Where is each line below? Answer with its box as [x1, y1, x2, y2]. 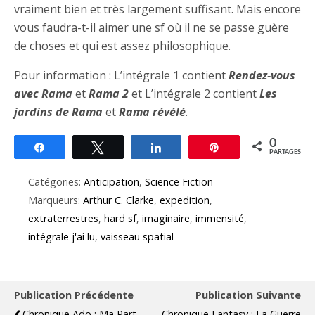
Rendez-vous [226, 67, 295, 84]
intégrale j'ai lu [28, 230, 95, 244]
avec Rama [14, 86, 72, 102]
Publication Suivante [195, 288, 301, 302]
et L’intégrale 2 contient [129, 86, 259, 102]
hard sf [104, 212, 136, 226]
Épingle [229, 142, 260, 153]
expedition [160, 193, 210, 207]
